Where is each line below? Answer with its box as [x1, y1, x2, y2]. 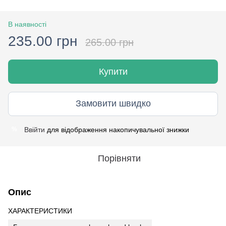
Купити [98, 66, 128, 77]
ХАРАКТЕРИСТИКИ [8, 206, 72, 215]
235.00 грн [8, 33, 77, 49]
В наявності [8, 20, 46, 28]
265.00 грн [85, 36, 134, 48]
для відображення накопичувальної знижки [45, 125, 189, 134]
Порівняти [97, 153, 141, 163]
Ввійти [24, 125, 45, 134]
